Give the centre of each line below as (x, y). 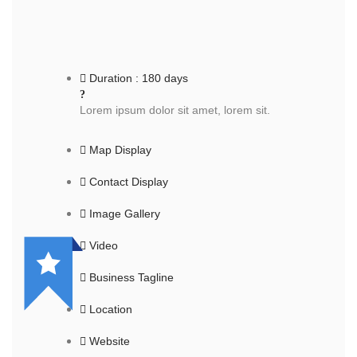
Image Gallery (125, 214)
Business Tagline (131, 278)
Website (110, 341)
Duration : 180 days (139, 78)
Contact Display (129, 182)
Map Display (120, 150)
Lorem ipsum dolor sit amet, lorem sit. (175, 110)
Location (111, 310)
